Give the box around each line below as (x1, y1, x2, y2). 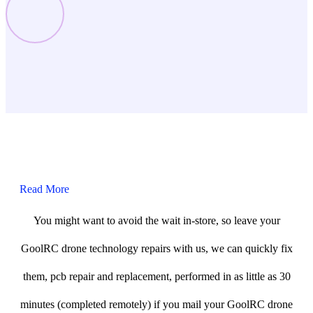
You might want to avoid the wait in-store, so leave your (33, 214, 280, 226)
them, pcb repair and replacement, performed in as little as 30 (22, 270, 291, 282)
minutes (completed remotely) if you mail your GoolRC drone (20, 298, 293, 310)
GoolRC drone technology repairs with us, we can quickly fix (20, 242, 293, 254)
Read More (20, 182, 69, 195)
